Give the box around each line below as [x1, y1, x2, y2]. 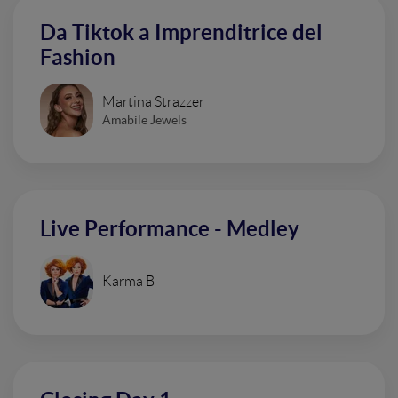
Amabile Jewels [102, 112, 187, 127]
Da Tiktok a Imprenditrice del [40, 20, 322, 44]
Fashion [40, 45, 115, 69]
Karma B [102, 274, 155, 289]
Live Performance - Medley [40, 217, 299, 241]
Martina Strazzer [102, 93, 204, 109]
